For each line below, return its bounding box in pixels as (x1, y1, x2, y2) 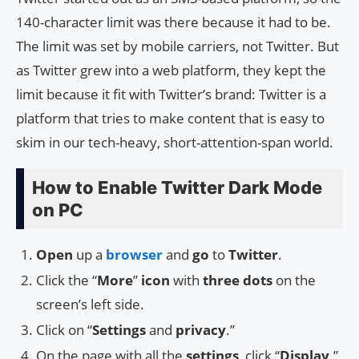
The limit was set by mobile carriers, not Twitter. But (16, 37, 339, 56)
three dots (203, 271, 272, 290)
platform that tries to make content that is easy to (16, 109, 325, 128)
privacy (175, 321, 226, 340)
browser (106, 245, 163, 264)
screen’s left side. (36, 295, 144, 314)
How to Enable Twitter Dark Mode (32, 177, 322, 199)
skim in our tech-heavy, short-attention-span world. (16, 133, 333, 152)
